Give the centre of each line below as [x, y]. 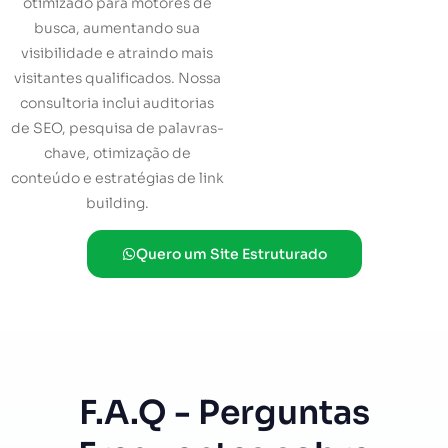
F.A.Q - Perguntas [224, 413]
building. [117, 202]
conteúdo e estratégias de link [117, 177]
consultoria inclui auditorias [117, 102]
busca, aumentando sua [117, 27]
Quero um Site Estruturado [231, 254]
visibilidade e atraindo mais [117, 52]
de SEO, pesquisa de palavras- [117, 127]
